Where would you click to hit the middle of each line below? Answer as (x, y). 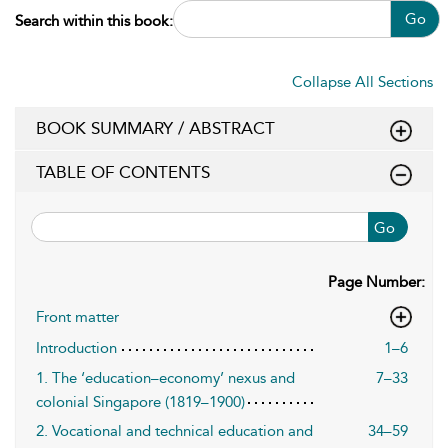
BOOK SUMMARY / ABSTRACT (155, 128)
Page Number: (376, 282)
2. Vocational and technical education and (174, 431)
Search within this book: (94, 21)
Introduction (76, 348)
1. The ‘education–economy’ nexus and (165, 378)
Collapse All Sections (362, 82)
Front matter (77, 317)
